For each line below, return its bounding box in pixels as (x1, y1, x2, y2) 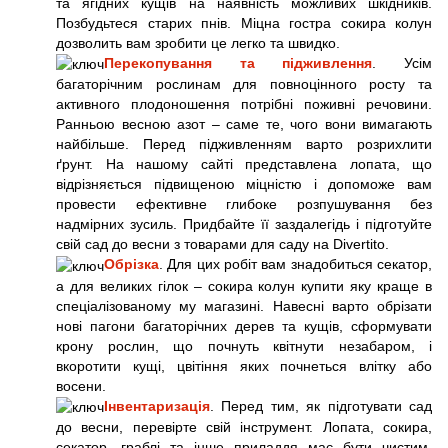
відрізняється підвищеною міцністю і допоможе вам (56, 176, 432, 193)
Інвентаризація (104, 397, 210, 414)
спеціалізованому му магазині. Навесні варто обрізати (56, 297, 432, 314)
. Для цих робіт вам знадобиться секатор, (159, 256, 432, 273)
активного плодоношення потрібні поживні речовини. (56, 96, 432, 113)
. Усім (372, 55, 433, 72)
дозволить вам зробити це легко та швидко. (56, 35, 340, 52)
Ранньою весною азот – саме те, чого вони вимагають (56, 116, 432, 133)
